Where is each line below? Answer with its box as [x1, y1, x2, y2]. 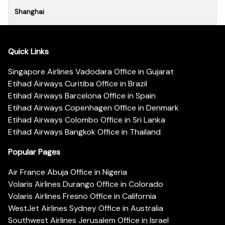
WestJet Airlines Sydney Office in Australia [8, 203, 163, 214]
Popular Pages [8, 147, 60, 158]
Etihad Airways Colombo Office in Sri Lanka [8, 115, 165, 126]
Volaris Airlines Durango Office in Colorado [8, 179, 163, 190]
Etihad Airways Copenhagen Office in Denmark [8, 102, 179, 114]
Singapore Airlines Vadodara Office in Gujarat [8, 66, 174, 77]
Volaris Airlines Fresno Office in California [8, 191, 156, 202]
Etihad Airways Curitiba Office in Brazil [8, 78, 147, 89]
